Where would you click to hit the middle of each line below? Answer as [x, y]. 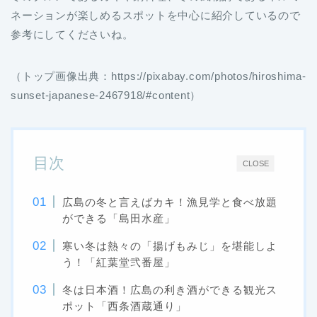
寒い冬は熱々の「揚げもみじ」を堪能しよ [170, 246]
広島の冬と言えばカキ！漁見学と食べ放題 [170, 202]
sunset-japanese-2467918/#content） [106, 95]
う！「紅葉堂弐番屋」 [119, 262]
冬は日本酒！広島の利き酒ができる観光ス [170, 290]
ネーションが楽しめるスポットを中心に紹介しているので [156, 15]
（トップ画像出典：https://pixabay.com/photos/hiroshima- [158, 76]
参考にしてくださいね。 [72, 34]
